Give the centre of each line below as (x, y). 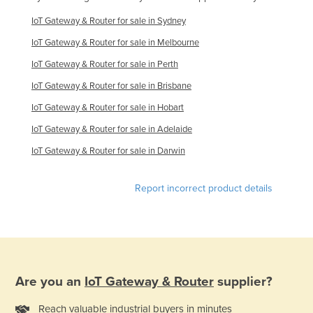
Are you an (50, 282)
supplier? (243, 282)
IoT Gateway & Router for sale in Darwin (108, 151)
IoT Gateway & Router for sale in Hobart (108, 107)
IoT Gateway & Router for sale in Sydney (109, 21)
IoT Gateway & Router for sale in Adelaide (112, 129)
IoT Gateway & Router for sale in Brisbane (111, 86)
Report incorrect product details (204, 188)
